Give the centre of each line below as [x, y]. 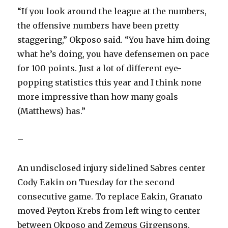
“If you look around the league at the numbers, [112, 11]
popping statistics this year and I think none [110, 83]
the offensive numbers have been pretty [98, 26]
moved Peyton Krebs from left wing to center [109, 211]
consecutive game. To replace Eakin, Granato [110, 197]
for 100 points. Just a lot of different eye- [100, 68]
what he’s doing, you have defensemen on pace [113, 54]
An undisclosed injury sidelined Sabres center [112, 168]
